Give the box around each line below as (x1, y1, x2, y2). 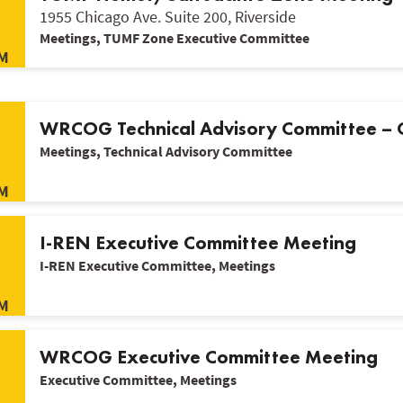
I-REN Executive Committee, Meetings (40, 256, 275, 274)
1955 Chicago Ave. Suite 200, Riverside (40, 6, 296, 27)
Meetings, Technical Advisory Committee (40, 142, 292, 160)
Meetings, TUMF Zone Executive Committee (40, 29, 309, 47)
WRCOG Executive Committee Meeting (40, 345, 378, 369)
